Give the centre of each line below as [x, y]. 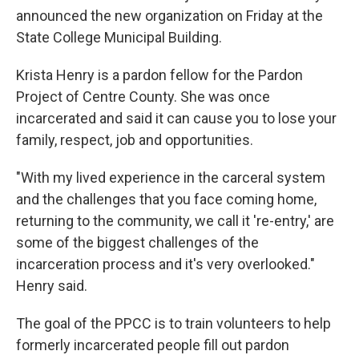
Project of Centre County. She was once [143, 97]
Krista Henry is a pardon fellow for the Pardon [159, 75]
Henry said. [52, 286]
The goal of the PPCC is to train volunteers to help [173, 323]
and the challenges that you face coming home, [166, 199]
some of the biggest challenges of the [137, 242]
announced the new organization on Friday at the [169, 16]
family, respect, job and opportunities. [135, 140]
